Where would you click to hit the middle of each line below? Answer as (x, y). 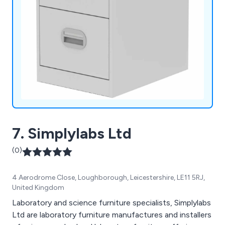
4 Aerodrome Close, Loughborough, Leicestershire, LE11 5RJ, (108, 177)
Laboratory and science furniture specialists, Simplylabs (111, 202)
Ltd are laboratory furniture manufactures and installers (112, 214)
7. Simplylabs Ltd (72, 133)
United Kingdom (38, 187)
